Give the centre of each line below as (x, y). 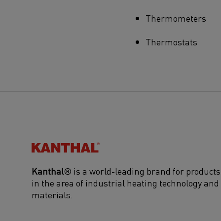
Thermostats (171, 41)
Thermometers (176, 18)
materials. (52, 194)
